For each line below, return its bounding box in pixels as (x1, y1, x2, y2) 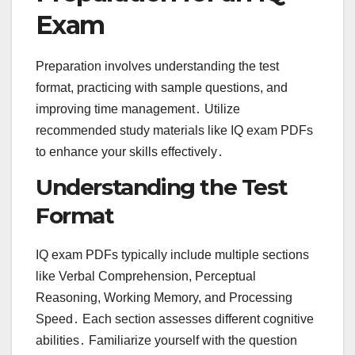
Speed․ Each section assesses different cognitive (36, 311, 314, 326)
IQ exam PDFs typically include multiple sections (36, 247, 309, 261)
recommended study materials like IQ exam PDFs (36, 124, 313, 138)
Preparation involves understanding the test (36, 59, 279, 74)
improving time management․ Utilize (36, 102, 240, 116)
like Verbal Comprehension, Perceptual (36, 269, 256, 283)
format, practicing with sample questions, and (36, 81, 288, 95)
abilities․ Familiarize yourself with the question (36, 333, 297, 347)
